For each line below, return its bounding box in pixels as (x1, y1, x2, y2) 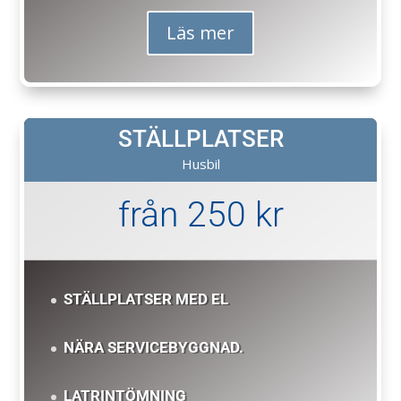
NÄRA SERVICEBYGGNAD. (64, 338, 244, 357)
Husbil (181, 154, 220, 173)
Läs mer (166, 20, 235, 45)
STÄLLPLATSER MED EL (64, 289, 229, 308)
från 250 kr (117, 193, 284, 235)
